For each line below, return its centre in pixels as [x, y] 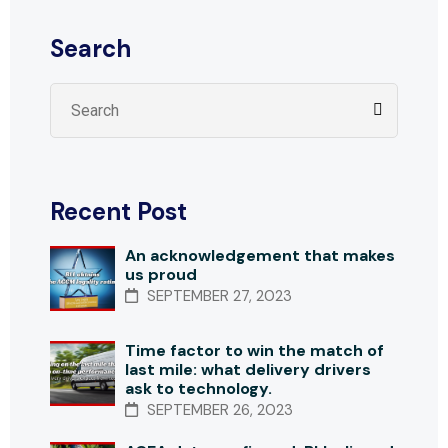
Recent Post [118, 211]
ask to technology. [198, 388]
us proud [161, 274]
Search [90, 48]
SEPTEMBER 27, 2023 [217, 295]
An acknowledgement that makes [260, 255]
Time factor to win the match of [254, 350]
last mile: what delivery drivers [248, 369]
